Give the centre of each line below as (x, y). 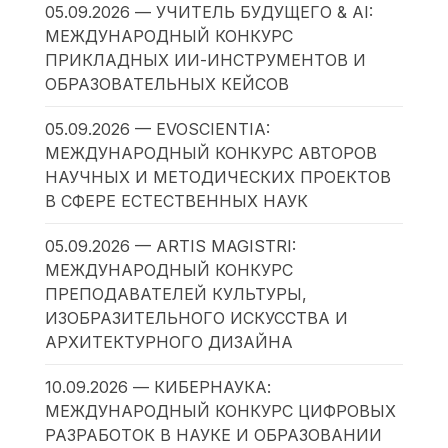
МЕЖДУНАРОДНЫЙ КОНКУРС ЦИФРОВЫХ (220, 410)
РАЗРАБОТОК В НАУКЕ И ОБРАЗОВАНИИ (213, 434)
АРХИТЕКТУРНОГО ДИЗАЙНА (168, 341)
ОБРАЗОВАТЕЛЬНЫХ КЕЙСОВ (166, 83)
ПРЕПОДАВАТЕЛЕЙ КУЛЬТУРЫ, (175, 293)
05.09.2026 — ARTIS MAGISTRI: (170, 245)
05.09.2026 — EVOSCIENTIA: (157, 128)
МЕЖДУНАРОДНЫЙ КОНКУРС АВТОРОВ (210, 152)
